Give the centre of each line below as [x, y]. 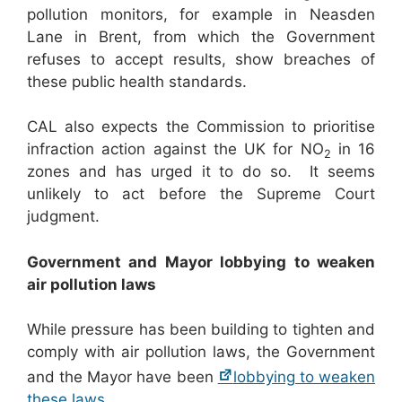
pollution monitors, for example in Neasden [201, 14]
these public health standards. [137, 81]
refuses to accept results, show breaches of [201, 59]
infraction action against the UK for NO [175, 149]
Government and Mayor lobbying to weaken [201, 262]
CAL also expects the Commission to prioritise [201, 127]
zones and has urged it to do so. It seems [201, 172]
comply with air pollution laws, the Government [201, 352]
